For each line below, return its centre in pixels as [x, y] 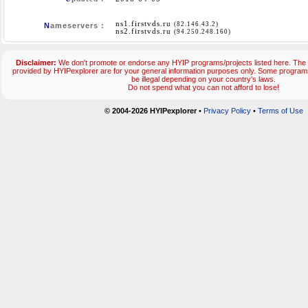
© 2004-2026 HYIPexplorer [150, 111]
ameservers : [77, 26]
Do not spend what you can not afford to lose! [203, 88]
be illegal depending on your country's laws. [203, 79]
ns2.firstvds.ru [145, 32]
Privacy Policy [227, 111]
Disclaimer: [36, 63]
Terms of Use [280, 111]
